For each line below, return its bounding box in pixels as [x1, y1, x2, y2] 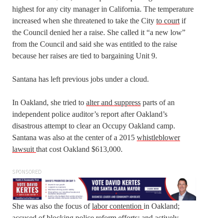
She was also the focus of [12, 201, 92, 210]
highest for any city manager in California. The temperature [12, 4, 194, 13]
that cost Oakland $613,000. [36, 145, 125, 153]
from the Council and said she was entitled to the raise [12, 39, 177, 48]
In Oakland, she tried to [12, 98, 86, 107]
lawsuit [12, 145, 36, 153]
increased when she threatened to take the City [12, 16, 156, 25]
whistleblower [137, 133, 180, 142]
